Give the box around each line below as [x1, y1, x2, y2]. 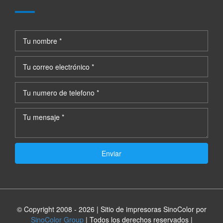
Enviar [102, 148, 121, 158]
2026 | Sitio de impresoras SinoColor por [78, 204, 207, 214]
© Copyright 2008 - [16, 204, 79, 214]
